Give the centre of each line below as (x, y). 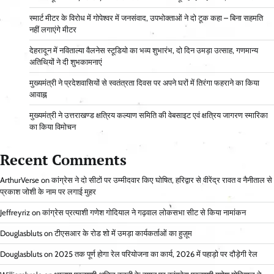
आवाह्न (38, 95)
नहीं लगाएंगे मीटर (53, 30)
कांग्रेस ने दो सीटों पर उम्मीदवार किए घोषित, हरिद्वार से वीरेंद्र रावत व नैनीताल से (162, 180)
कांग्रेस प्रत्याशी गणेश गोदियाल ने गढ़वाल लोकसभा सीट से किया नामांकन (144, 213)
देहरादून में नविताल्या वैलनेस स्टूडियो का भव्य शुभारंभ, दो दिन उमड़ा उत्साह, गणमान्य (144, 51)
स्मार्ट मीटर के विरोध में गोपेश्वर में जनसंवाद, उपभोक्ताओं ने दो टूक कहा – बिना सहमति (146, 18)
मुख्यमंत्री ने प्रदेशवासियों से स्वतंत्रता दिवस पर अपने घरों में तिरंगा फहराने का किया (144, 83)
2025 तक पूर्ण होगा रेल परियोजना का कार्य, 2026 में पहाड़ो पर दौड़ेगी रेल (156, 254)
